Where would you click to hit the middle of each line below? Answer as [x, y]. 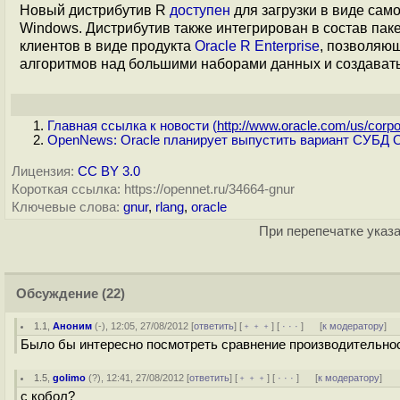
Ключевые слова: [66, 207]
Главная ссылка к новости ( [132, 126]
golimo [70, 378]
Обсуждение [57, 294]
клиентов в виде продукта [107, 46]
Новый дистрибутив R [95, 10]
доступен [200, 10]
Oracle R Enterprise [257, 46]
